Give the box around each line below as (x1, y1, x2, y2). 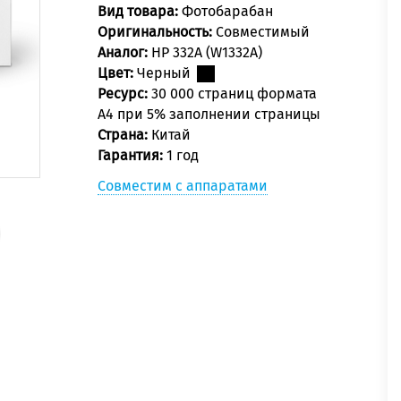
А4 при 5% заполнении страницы (98, 106, 320, 124)
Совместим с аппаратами (98, 177, 268, 195)
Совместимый (216, 23, 310, 41)
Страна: (98, 126, 151, 144)
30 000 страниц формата (151, 85, 317, 103)
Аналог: (98, 44, 151, 62)
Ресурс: (98, 85, 151, 103)
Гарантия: (98, 147, 166, 165)
